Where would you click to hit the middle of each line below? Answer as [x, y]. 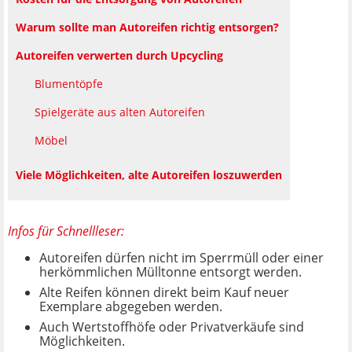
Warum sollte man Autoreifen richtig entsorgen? [147, 27]
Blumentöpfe [69, 83]
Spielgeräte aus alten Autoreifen [120, 112]
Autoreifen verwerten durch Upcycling [119, 55]
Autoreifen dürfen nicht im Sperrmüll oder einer [181, 257]
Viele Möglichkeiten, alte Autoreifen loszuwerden [149, 174]
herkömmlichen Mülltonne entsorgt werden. [170, 271]
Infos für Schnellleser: [66, 231]
